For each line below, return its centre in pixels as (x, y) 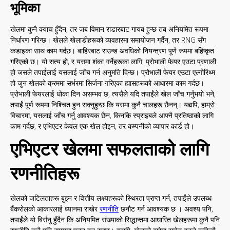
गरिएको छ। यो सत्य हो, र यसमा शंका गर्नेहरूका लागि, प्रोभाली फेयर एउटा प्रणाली (113, 62)
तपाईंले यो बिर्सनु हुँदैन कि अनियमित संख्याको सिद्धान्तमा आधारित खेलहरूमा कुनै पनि (115, 220)
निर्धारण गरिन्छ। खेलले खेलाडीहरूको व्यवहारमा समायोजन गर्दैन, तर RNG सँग (108, 40)
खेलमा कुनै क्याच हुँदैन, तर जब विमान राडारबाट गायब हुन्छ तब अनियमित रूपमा (109, 29)
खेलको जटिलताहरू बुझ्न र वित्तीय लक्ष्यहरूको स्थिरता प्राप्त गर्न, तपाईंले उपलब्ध (111, 198)
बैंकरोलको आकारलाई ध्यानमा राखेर (55, 209)
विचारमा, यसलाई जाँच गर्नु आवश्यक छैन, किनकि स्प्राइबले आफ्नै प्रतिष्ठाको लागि (112, 116)
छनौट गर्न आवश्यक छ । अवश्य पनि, (166, 209)
